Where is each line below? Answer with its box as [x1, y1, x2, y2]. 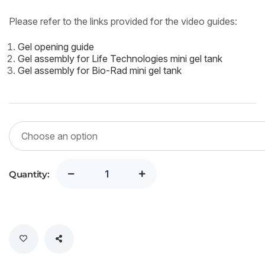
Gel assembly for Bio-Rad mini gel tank [18, 64, 182, 76]
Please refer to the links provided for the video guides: [9, 15, 237, 27]
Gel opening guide [18, 40, 94, 53]
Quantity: [9, 167, 50, 180]
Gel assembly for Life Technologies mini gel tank [18, 52, 222, 64]
